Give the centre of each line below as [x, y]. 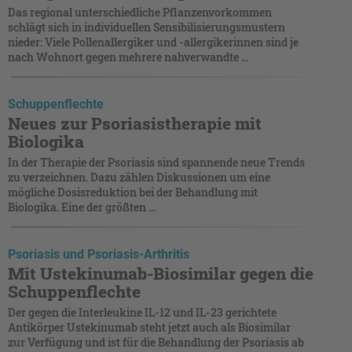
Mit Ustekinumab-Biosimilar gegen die [161, 273]
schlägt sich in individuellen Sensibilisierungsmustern [147, 27]
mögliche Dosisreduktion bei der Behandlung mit [133, 192]
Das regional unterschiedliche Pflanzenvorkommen [140, 12]
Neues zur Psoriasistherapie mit [135, 123]
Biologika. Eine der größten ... [82, 207]
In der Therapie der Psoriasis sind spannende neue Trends [156, 162]
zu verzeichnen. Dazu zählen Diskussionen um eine [139, 177]
